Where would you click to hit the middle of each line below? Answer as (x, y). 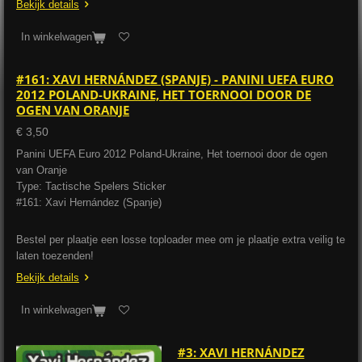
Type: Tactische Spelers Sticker (91, 186)
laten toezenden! (55, 256)
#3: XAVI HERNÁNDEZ (241, 352)
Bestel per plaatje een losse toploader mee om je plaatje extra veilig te (181, 240)
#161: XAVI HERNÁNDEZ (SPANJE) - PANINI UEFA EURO (175, 79)
